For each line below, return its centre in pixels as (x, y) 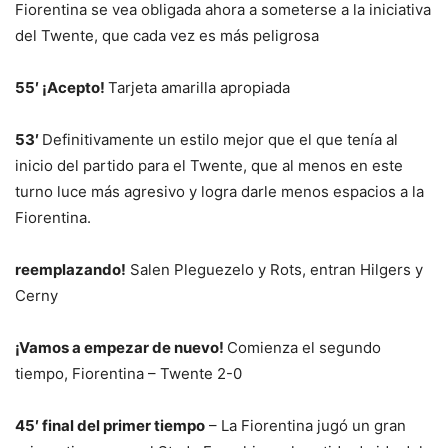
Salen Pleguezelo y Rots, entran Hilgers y (274, 269)
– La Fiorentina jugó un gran (305, 425)
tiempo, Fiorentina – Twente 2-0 (128, 373)
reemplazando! (70, 269)
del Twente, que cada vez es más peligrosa (167, 35)
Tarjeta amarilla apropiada (199, 87)
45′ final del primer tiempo (110, 425)
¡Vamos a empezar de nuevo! (121, 347)
